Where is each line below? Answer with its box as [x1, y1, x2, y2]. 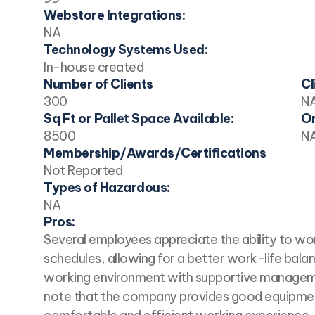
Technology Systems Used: [44, 41, 207, 58]
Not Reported [44, 162, 122, 179]
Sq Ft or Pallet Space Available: [44, 110, 233, 127]
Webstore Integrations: [44, 6, 185, 23]
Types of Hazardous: [44, 179, 170, 195]
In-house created [44, 58, 143, 75]
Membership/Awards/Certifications [44, 144, 266, 161]
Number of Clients [44, 75, 153, 92]
